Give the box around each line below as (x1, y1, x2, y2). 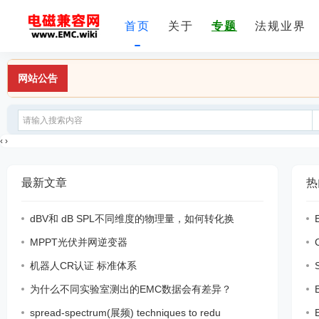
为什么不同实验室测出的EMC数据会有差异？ (30, 283, 231, 295)
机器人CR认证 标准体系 (30, 260, 137, 271)
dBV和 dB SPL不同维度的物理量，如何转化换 (30, 213, 234, 224)
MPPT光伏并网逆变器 (30, 236, 127, 248)
